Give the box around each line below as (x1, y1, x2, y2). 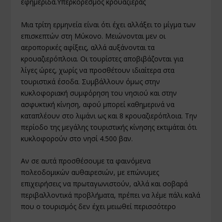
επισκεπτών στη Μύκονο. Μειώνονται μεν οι (21, 31, 166, 41)
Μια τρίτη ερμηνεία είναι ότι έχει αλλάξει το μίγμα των (21, 19, 196, 29)
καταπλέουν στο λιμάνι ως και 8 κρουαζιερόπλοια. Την (21, 111, 198, 120)
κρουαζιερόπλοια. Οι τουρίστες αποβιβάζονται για (21, 54, 184, 63)
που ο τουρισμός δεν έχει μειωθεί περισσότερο (21, 202, 176, 212)
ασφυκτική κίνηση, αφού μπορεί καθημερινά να (21, 99, 175, 109)
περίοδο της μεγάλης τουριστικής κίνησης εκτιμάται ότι (21, 122, 197, 132)
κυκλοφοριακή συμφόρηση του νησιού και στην (21, 88, 177, 98)
